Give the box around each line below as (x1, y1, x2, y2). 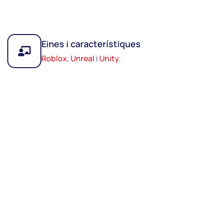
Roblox (41, 53, 68, 64)
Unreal (71, 53, 96, 64)
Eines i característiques (41, 37, 141, 50)
